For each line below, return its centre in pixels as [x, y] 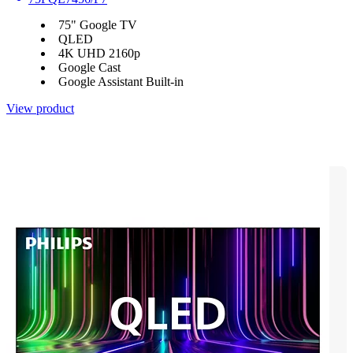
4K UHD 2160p [99, 54]
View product [40, 109]
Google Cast [89, 68]
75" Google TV [98, 25]
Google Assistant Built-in [121, 82]
